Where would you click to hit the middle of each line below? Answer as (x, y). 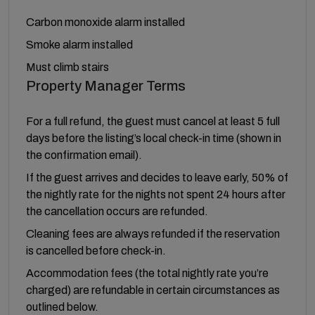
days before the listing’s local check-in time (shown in (154, 138)
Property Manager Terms (106, 86)
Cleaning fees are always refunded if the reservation (153, 234)
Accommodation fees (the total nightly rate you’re (147, 273)
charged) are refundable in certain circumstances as (153, 290)
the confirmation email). (84, 155)
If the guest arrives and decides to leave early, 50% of (157, 178)
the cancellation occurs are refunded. (117, 211)
